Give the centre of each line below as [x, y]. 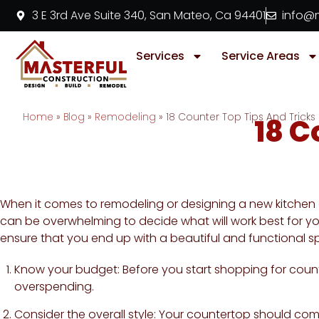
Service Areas [261, 56]
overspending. [54, 286]
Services [160, 56]
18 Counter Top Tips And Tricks [241, 117]
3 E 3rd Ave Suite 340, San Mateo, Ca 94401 [148, 15]
